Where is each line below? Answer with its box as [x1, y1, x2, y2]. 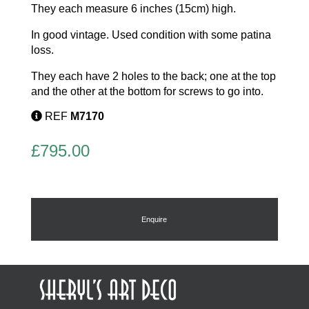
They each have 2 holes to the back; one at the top [30, 70, 276, 83]
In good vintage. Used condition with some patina [30, 29, 271, 41]
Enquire [141, 215, 168, 224]
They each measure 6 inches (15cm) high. [30, 3, 236, 15]
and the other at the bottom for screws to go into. [30, 86, 263, 98]
